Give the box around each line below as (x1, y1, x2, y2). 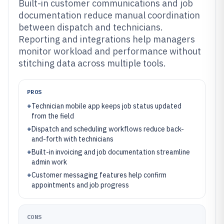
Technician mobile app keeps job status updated (31, 101, 181, 110)
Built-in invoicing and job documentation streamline (31, 147, 190, 156)
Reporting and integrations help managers (18, 33, 195, 45)
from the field (31, 111, 74, 120)
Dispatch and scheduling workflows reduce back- (31, 124, 184, 133)
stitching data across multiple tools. (18, 57, 166, 69)
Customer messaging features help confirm (31, 170, 166, 179)
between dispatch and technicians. (18, 21, 163, 33)
